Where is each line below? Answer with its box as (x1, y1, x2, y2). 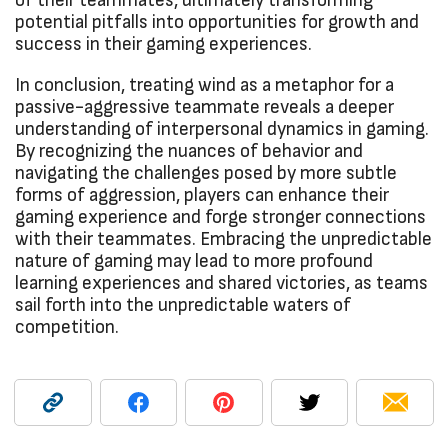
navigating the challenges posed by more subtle (15, 163, 397, 183)
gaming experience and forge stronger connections (15, 207, 426, 227)
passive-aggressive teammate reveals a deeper (15, 97, 394, 117)
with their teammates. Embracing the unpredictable (15, 229, 432, 249)
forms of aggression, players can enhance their (15, 185, 389, 205)
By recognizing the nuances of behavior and (15, 141, 363, 161)
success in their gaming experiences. (15, 34, 312, 54)
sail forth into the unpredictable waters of (15, 295, 351, 315)
